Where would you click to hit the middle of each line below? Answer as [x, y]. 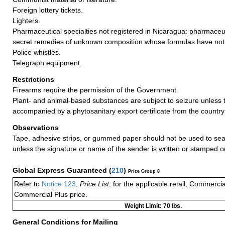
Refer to [27, 184]
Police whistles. [37, 52]
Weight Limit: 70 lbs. [153, 206]
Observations [37, 127]
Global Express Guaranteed [61, 170]
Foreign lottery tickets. [48, 10]
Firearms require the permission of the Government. [95, 90]
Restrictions [34, 79]
